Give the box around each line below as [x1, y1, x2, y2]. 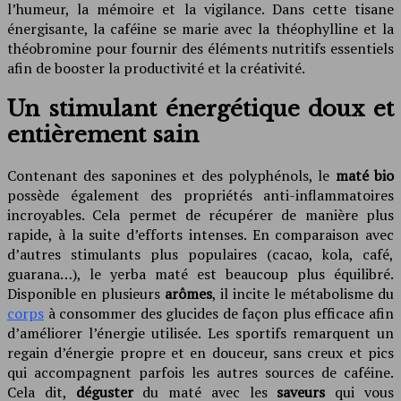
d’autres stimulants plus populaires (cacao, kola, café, [7, 243, 394, 264]
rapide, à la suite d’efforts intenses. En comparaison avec [7, 224, 394, 244]
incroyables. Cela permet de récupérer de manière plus [7, 204, 394, 225]
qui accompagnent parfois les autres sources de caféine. [7, 362, 394, 382]
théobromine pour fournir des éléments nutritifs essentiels [7, 38, 394, 58]
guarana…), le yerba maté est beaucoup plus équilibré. [7, 263, 394, 284]
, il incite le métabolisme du [212, 283, 394, 303]
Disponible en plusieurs [7, 283, 165, 303]
